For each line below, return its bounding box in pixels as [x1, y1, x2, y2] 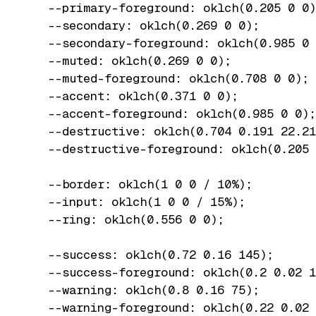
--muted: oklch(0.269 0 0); [34, 52, 231, 68]
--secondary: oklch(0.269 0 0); [34, 17, 260, 33]
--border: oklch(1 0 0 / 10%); [34, 176, 253, 192]
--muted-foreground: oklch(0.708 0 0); [34, 70, 309, 86]
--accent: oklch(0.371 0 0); [34, 87, 238, 104]
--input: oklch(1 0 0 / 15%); [34, 193, 245, 209]
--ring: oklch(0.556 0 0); [34, 211, 224, 227]
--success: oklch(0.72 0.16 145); [34, 246, 274, 262]
